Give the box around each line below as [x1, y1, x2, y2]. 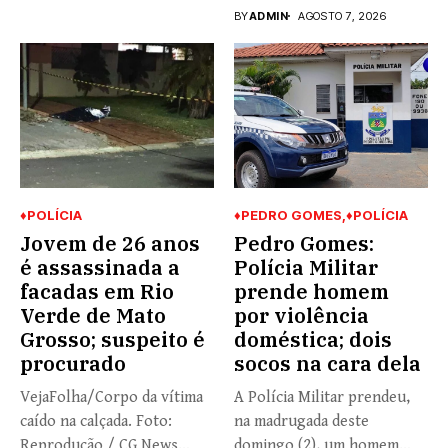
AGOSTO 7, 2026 [298, 8, 387, 23]
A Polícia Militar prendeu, [234, 388, 410, 408]
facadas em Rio [20, 278, 174, 306]
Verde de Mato [20, 302, 166, 330]
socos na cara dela [234, 350, 421, 378]
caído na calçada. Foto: [20, 412, 172, 432]
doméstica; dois [234, 326, 392, 354]
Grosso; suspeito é [20, 326, 205, 354]
